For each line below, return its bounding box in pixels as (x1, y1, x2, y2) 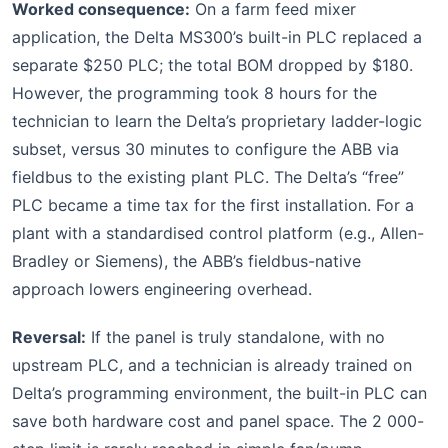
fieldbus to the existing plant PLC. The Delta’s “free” (12, 166, 404, 187)
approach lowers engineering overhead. (12, 278, 312, 299)
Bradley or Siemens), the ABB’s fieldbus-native (12, 250, 361, 271)
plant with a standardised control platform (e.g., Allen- (12, 222, 424, 243)
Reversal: (12, 326, 86, 347)
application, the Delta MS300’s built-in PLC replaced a (12, 26, 422, 47)
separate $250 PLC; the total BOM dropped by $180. (12, 54, 413, 75)
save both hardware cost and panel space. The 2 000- (12, 410, 424, 431)
